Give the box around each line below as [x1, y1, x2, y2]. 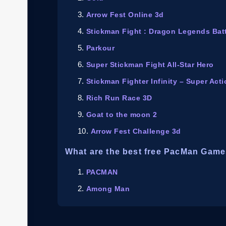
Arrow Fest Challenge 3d [90, 127, 181, 135]
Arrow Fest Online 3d [86, 10, 164, 19]
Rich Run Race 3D [86, 93, 152, 102]
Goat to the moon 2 [86, 110, 157, 119]
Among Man [86, 184, 130, 193]
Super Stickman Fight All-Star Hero [86, 60, 214, 69]
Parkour [86, 43, 115, 52]
